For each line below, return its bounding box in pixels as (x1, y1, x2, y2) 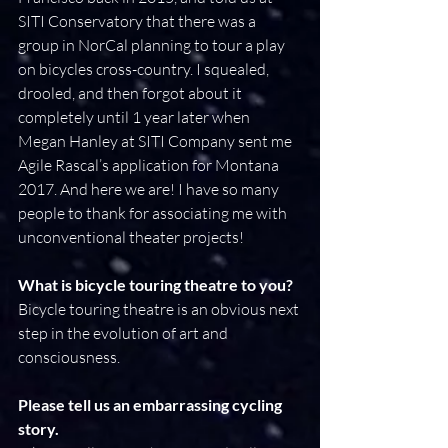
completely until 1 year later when (18, 107, 253, 127)
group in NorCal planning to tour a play (18, 35, 288, 55)
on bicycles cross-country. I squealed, (18, 59, 272, 79)
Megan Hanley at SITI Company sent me (18, 131, 295, 151)
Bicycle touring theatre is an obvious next (18, 299, 302, 319)
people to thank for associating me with (18, 203, 290, 223)
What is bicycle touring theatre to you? (18, 275, 293, 294)
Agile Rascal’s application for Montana (18, 155, 282, 175)
